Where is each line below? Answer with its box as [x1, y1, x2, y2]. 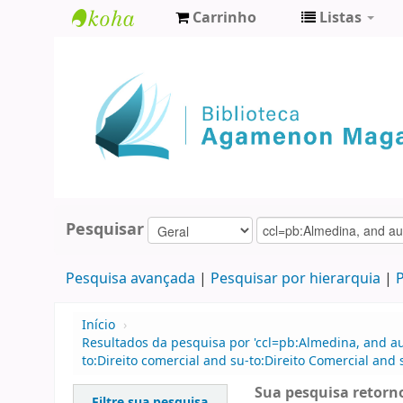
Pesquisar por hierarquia [210, 268, 381, 291]
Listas [319, 7, 362, 29]
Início [82, 316, 115, 336]
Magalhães [72, 97, 170, 123]
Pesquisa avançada [65, 268, 195, 291]
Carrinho [193, 7, 256, 29]
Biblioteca [72, 38, 161, 64]
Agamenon [72, 67, 170, 94]
